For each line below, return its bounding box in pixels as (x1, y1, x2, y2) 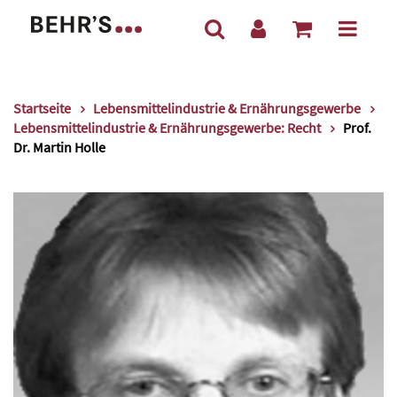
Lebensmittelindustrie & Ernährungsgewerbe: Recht (13, 119, 321, 136)
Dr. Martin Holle (13, 138, 105, 156)
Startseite (13, 99, 71, 117)
